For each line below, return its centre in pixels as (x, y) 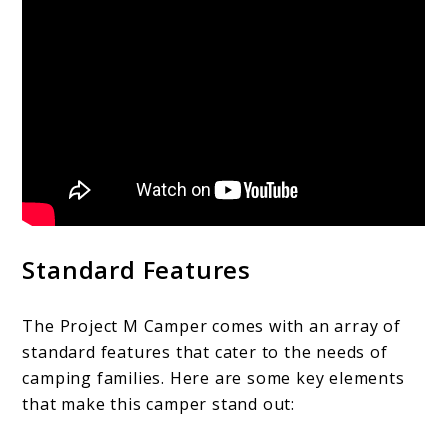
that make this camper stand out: (159, 404)
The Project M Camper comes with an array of (211, 326)
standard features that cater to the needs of (205, 352)
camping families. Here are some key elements (213, 378)
